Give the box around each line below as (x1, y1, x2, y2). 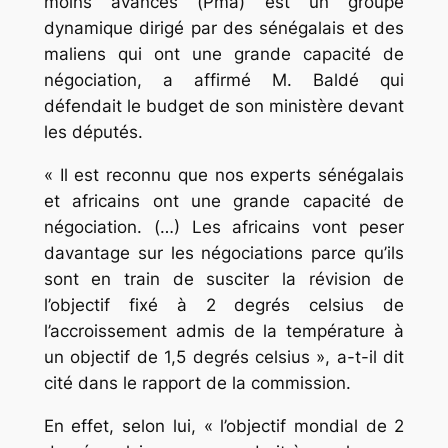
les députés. (43, 122, 143, 143)
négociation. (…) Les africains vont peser (43, 217, 405, 238)
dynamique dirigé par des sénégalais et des (43, 18, 405, 39)
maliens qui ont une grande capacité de (43, 44, 405, 65)
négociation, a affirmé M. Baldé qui (43, 70, 405, 91)
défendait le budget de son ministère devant (43, 96, 405, 117)
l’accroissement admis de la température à (43, 321, 405, 342)
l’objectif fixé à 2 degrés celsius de (43, 295, 405, 316)
